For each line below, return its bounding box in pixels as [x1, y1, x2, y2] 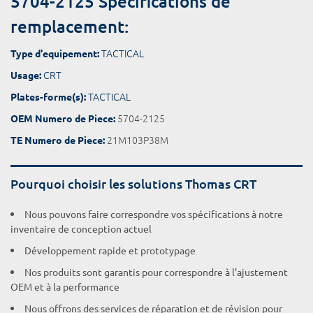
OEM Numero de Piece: [10, 112, 115, 124]
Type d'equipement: [10, 47, 99, 59]
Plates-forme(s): [10, 90, 86, 103]
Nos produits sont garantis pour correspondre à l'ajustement [24, 265, 288, 278]
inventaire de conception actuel [10, 222, 152, 235]
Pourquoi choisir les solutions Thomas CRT [10, 175, 256, 191]
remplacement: [10, 15, 129, 37]
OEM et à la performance [10, 280, 119, 293]
